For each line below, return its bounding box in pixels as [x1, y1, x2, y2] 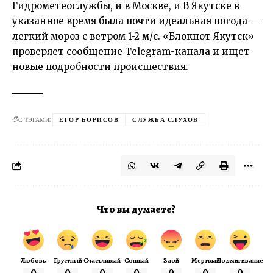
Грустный [53, 255, 82, 265]
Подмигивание [216, 255, 263, 265]
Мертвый [191, 255, 220, 265]
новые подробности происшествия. [12, 60, 188, 73]
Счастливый [83, 255, 121, 265]
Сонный [124, 255, 149, 265]
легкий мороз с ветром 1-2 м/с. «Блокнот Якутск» [12, 30, 254, 42]
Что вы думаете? [97, 202, 176, 216]
